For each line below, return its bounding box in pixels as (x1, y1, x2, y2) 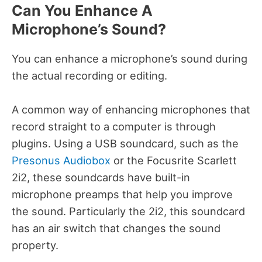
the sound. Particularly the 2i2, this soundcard (12, 204, 245, 218)
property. (12, 238, 58, 251)
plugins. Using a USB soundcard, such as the (12, 136, 239, 150)
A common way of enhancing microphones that (12, 102, 250, 116)
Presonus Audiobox (12, 153, 111, 167)
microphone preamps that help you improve (12, 187, 233, 201)
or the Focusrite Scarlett (111, 153, 237, 167)
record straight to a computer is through (12, 119, 216, 133)
